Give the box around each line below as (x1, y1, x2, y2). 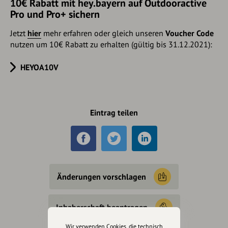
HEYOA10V (20, 62, 59, 72)
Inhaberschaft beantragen (55, 202, 148, 212)
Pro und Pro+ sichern (10, 7, 100, 21)
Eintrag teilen (90, 107, 138, 118)
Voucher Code (165, 27, 214, 38)
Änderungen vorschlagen (57, 171, 146, 182)
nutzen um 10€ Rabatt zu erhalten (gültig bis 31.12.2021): (10, 39, 212, 49)
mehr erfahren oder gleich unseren (41, 27, 165, 38)
